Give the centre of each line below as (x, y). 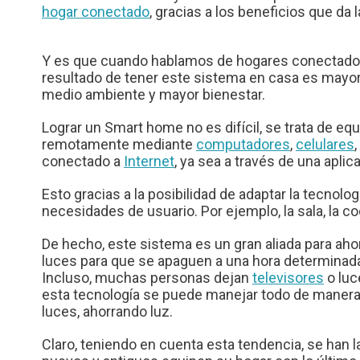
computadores (243, 145)
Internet (149, 162)
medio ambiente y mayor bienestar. (153, 95)
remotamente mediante (119, 145)
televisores (288, 278)
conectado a (83, 162)
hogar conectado (96, 12)
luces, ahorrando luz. (107, 312)
